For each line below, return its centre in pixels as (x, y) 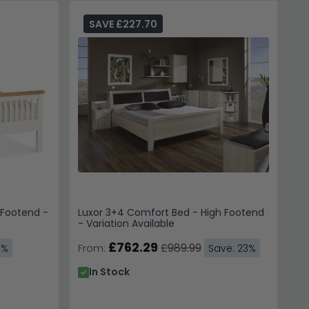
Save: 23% (232, 249)
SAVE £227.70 (123, 24)
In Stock (110, 272)
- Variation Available (127, 224)
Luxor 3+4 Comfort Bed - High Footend (171, 213)
